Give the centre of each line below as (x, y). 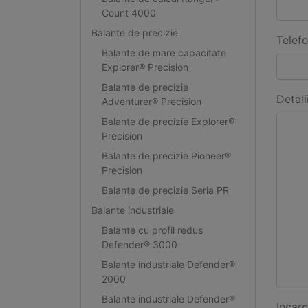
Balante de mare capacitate (164, 52)
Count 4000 (129, 12)
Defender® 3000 (139, 244)
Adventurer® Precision (151, 101)
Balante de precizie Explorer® (168, 121)
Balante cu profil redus (152, 230)
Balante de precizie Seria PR (165, 190)
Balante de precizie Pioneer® (166, 155)
